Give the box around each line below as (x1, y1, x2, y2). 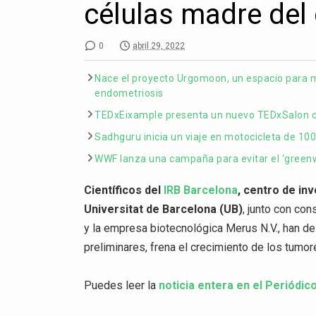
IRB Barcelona (164, 183, 238, 197)
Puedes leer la (84, 279, 159, 292)
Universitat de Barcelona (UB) (84, 202, 243, 216)
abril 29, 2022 (133, 40, 186, 51)
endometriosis (95, 87, 164, 99)
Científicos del (84, 183, 164, 197)
